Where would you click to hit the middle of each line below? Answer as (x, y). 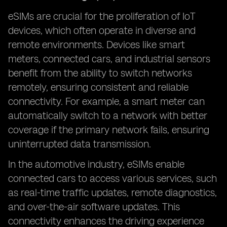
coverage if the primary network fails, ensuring (109, 130)
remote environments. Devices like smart (97, 45)
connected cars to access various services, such (112, 178)
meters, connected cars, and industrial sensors (109, 59)
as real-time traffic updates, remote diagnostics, (112, 193)
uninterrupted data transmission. (80, 144)
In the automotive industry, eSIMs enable (96, 164)
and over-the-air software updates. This (94, 207)
